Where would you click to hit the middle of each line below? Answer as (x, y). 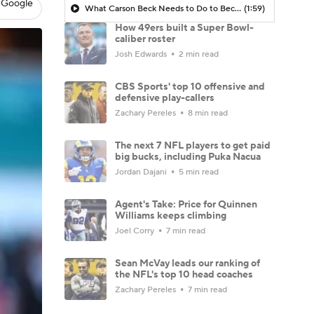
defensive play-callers (165, 98)
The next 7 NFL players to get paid (193, 145)
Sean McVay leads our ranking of (187, 263)
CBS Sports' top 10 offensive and (190, 87)
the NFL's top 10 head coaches (184, 274)
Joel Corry (136, 231)
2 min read (198, 54)
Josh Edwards (142, 54)
